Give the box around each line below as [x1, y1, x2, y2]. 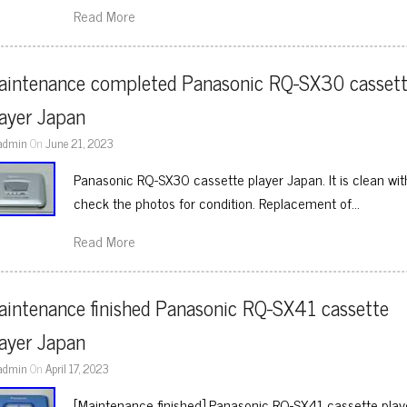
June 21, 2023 [45, 133, 114, 153]
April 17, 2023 [45, 358, 110, 378]
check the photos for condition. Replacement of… [74, 191, 361, 214]
